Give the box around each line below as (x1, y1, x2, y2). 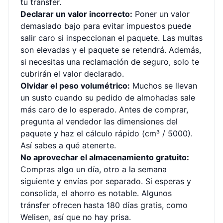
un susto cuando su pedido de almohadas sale (20, 93, 195, 103)
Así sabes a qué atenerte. (20, 140, 116, 150)
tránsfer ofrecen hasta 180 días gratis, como (20, 200, 188, 210)
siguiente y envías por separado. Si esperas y (20, 176, 191, 186)
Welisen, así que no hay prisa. (20, 212, 131, 222)
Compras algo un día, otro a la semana (20, 164, 167, 174)
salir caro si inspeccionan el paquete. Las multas (20, 33, 203, 43)
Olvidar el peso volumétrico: (20, 81, 130, 91)
